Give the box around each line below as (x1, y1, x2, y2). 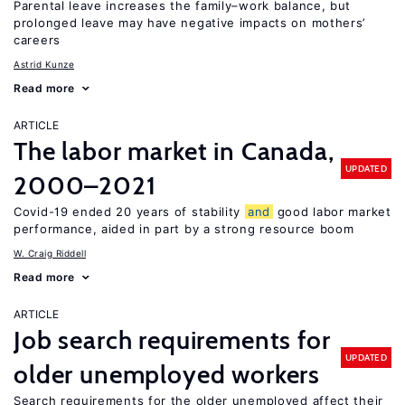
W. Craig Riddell (14, 248, 86, 259)
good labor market (273, 204, 391, 219)
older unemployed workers (14, 359, 321, 390)
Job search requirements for (14, 325, 331, 355)
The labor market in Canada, (14, 136, 334, 166)
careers (14, 33, 61, 47)
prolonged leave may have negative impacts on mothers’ (14, 15, 367, 30)
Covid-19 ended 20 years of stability (14, 204, 245, 219)
